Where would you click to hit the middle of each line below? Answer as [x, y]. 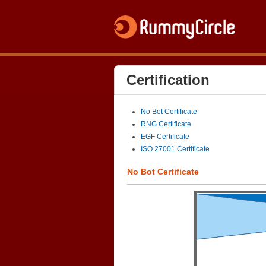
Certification [168, 80]
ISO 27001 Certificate [175, 149]
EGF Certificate [165, 137]
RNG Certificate [166, 124]
